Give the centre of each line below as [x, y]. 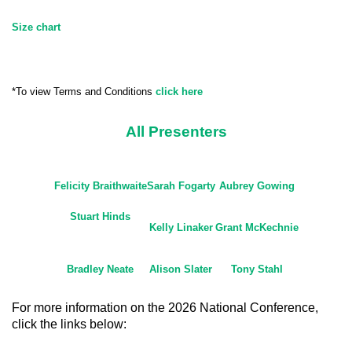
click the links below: [69, 324]
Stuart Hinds [100, 216]
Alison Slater [181, 269]
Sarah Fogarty [181, 186]
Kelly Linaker [181, 227]
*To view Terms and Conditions [82, 92]
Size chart [36, 27]
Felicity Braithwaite [100, 186]
